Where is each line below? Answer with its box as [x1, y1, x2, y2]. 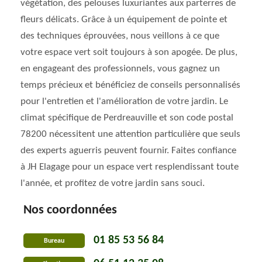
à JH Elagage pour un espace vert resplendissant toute [20, 162, 239, 172]
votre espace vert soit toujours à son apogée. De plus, [20, 47, 237, 57]
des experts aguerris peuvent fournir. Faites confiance [20, 146, 236, 156]
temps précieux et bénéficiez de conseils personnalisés [20, 80, 240, 90]
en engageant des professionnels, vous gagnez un [20, 64, 220, 74]
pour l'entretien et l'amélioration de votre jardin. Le [20, 96, 228, 106]
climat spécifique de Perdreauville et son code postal [20, 113, 233, 123]
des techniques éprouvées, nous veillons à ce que [20, 31, 219, 41]
